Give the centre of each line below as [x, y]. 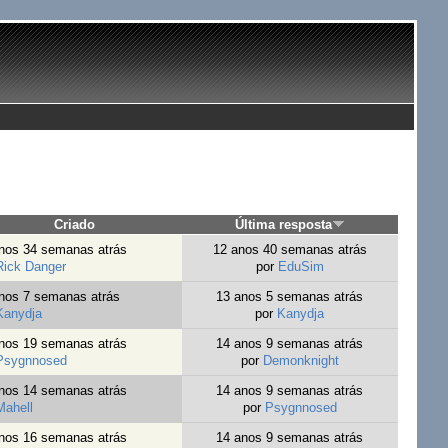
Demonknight [300, 361]
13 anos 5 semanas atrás [290, 297]
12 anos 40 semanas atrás [289, 250]
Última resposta [284, 225]
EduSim [300, 267]
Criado [75, 225]
